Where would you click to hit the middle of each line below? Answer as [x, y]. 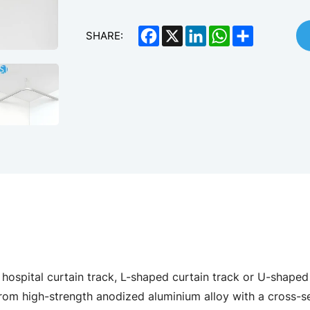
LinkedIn [227, 31]
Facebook [183, 31]
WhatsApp [254, 31]
